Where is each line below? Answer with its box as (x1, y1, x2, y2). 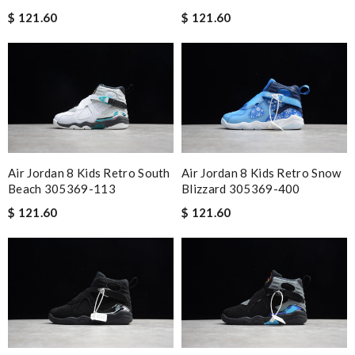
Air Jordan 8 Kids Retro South (8, 165, 170, 180)
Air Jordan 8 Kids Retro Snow (181, 165, 342, 180)
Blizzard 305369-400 (181, 181, 300, 196)
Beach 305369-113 (8, 181, 116, 196)
